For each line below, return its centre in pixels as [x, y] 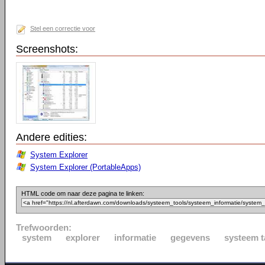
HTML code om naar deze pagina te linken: [83, 193]
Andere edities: [51, 137]
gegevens [190, 237]
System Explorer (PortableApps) [85, 167]
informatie [135, 237]
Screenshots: [47, 49]
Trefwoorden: [44, 227]
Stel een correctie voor [63, 28]
